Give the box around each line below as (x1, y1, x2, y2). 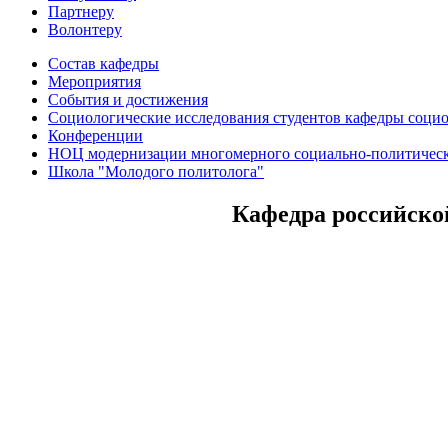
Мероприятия (48, 73, 141, 90)
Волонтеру (48, 21, 122, 38)
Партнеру (48, 3, 114, 20)
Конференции (48, 127, 143, 144)
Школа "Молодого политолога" (48, 163, 264, 180)
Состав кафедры (48, 55, 159, 72)
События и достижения (48, 91, 208, 108)
